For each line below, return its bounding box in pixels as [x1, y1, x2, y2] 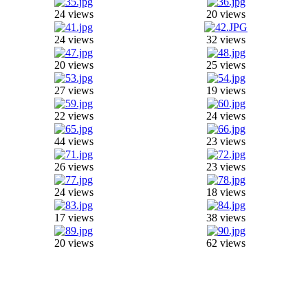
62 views [206, 237, 245, 249]
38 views [206, 212, 245, 223]
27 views [54, 85, 93, 96]
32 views [206, 34, 245, 45]
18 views [206, 186, 245, 198]
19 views [206, 85, 245, 96]
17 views [54, 212, 93, 223]
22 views [54, 110, 93, 122]
